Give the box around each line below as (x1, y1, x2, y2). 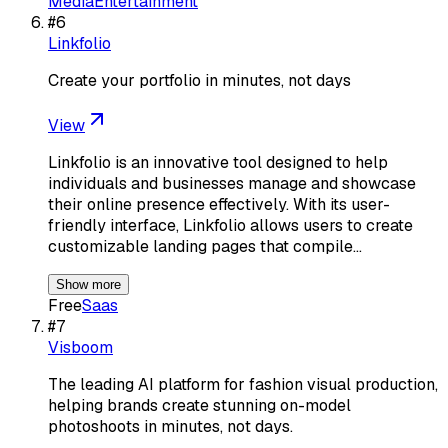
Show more (56, 276, 121, 292)
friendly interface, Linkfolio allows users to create (48, 214, 413, 236)
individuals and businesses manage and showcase (48, 172, 416, 194)
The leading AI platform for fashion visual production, (48, 373, 438, 395)
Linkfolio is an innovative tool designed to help (48, 151, 388, 173)
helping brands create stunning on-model (48, 394, 351, 416)
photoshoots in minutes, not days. (48, 415, 293, 437)
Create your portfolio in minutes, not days (48, 69, 351, 91)
